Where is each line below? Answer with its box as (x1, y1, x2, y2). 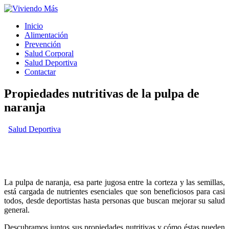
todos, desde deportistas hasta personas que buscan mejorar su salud (4, 196, 225, 205)
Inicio (25, 21, 43, 30)
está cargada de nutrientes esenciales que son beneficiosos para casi (4, 187, 225, 196)
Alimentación (25, 31, 68, 39)
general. (4, 205, 30, 214)
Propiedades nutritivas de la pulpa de (4, 86, 199, 100)
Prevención (25, 40, 61, 49)
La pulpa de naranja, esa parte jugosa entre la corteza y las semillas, (4, 177, 225, 187)
